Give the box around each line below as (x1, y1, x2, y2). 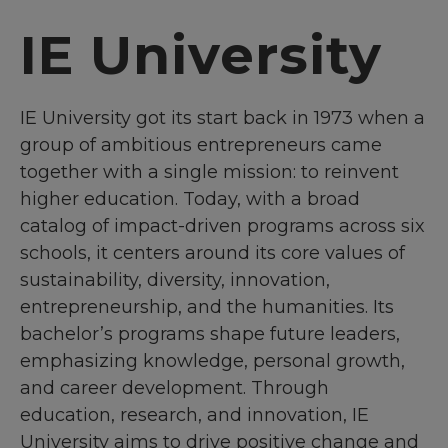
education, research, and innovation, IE (20, 403, 369, 426)
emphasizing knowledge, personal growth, (20, 349, 405, 372)
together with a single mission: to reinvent (20, 160, 399, 183)
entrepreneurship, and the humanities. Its (20, 295, 394, 318)
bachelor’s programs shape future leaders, (20, 322, 400, 345)
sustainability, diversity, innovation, (20, 268, 330, 291)
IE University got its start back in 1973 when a (20, 106, 425, 129)
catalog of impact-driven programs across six (20, 214, 425, 237)
